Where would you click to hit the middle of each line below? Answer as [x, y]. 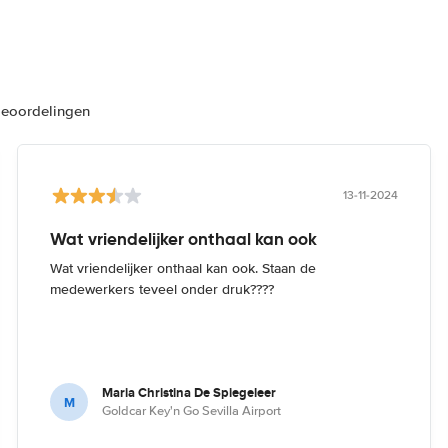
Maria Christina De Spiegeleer [189, 392]
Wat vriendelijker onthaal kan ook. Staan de [183, 268]
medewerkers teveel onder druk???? [162, 289]
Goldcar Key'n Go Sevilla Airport [192, 411]
